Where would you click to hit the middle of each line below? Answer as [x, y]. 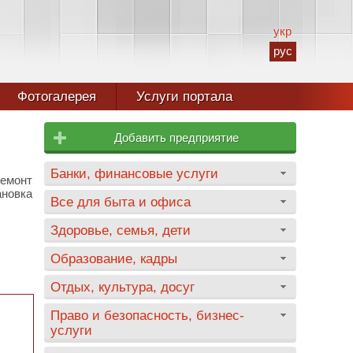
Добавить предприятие [176, 137]
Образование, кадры [114, 258]
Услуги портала [184, 97]
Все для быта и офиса [121, 202]
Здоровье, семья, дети [121, 230]
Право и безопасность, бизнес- [147, 315]
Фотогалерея [57, 97]
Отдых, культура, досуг [123, 287]
